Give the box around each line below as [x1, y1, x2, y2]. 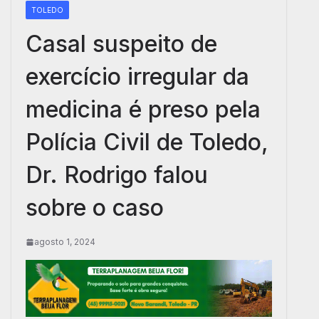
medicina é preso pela [26, 95, 261, 123]
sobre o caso [26, 194, 164, 221]
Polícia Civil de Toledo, [26, 128, 268, 156]
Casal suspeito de [26, 30, 217, 58]
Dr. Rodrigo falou [26, 161, 208, 189]
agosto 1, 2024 [34, 236, 95, 247]
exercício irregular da [26, 63, 249, 90]
